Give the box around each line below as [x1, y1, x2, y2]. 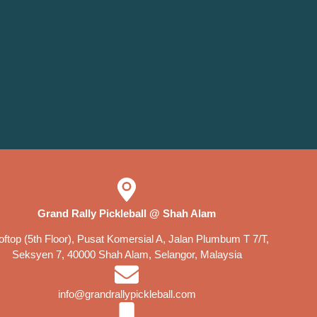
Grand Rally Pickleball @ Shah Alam [38, 207, 217, 219]
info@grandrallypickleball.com [57, 288, 196, 300]
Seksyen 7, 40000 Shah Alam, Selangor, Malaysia [11, 248, 242, 260]
